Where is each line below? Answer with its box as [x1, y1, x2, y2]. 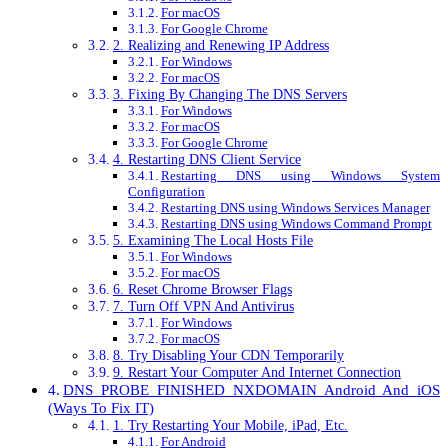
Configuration [128, 184, 205, 200]
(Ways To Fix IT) [48, 399, 154, 417]
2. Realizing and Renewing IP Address [112, 37, 329, 54]
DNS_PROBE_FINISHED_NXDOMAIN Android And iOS [63, 381, 440, 399]
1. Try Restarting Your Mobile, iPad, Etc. [112, 417, 348, 434]
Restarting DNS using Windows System [160, 168, 440, 184]
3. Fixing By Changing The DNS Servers [112, 86, 347, 103]
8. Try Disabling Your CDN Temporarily [112, 347, 344, 364]
